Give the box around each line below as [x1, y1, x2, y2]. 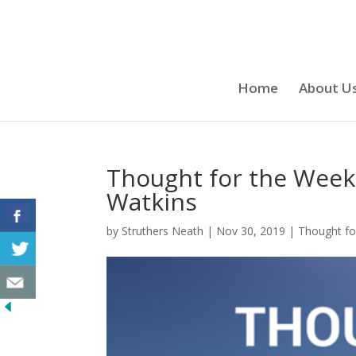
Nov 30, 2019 [216, 223, 286, 238]
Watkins [106, 185, 198, 218]
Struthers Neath [122, 223, 204, 238]
